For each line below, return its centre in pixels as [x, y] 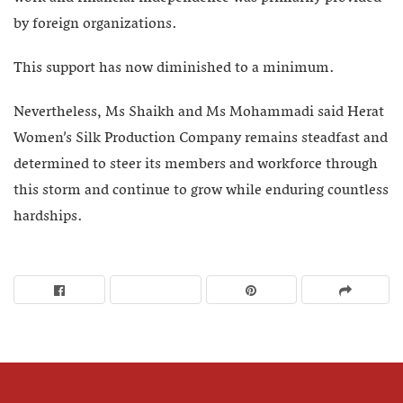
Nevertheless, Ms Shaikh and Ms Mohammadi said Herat [199, 112]
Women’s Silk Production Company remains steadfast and [201, 138]
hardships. [48, 216]
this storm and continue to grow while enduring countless [201, 190]
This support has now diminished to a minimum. [174, 68]
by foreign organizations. [95, 24]
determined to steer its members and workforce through [196, 164]
